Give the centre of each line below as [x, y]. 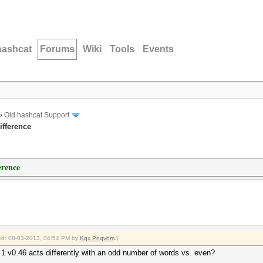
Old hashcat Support [37, 115]
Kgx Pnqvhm [97, 238]
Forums [57, 49]
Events [158, 49]
